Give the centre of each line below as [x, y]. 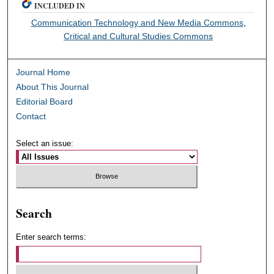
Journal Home [43, 72]
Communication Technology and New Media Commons [137, 22]
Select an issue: [45, 143]
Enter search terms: [51, 237]
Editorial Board [45, 101]
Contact [31, 116]
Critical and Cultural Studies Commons [139, 36]
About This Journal [53, 87]
